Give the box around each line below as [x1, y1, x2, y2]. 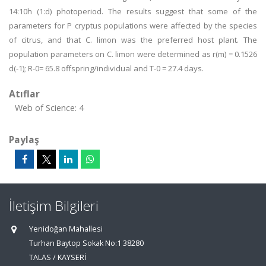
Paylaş [9, 133, 39, 146]
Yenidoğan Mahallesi [29, 224, 103, 234]
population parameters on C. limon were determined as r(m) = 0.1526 [9, 49, 257, 59]
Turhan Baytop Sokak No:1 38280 [29, 238, 144, 248]
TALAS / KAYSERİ [29, 252, 87, 262]
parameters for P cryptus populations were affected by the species [9, 20, 257, 31]
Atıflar [9, 87, 40, 100]
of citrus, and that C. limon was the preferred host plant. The [9, 34, 257, 45]
